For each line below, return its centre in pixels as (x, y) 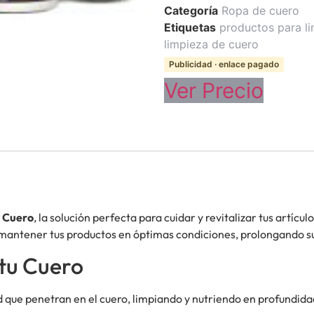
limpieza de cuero (211, 45)
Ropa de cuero (260, 11)
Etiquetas (190, 28)
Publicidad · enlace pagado (224, 64)
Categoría (191, 11)
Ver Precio (214, 91)
